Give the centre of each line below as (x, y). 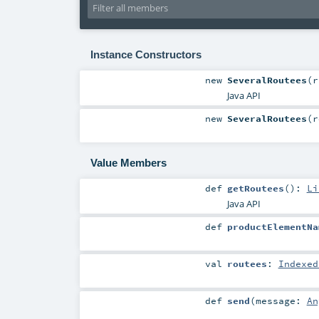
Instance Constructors (146, 54)
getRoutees (255, 188)
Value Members (128, 163)
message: (281, 301)
